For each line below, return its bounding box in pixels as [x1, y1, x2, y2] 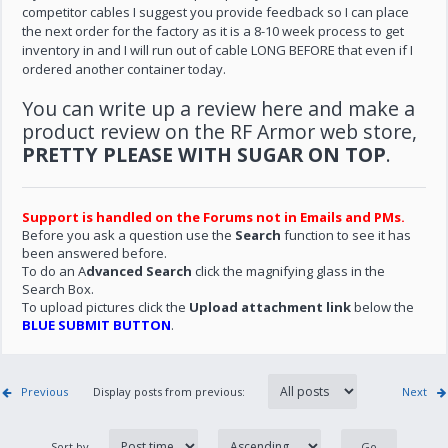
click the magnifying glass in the [192, 262, 386, 280]
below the [351, 298, 415, 316]
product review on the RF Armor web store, [22, 118, 418, 145]
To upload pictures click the [22, 298, 190, 316]
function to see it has [281, 226, 412, 244]
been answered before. [22, 244, 168, 262]
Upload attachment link [189, 298, 352, 316]
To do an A [22, 262, 87, 280]
